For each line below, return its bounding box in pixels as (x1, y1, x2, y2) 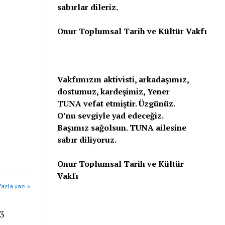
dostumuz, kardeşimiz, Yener (57, 86, 170, 97)
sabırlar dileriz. (57, 2, 119, 13)
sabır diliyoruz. (57, 134, 117, 145)
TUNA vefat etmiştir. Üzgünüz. (57, 98, 175, 109)
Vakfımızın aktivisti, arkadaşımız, (57, 74, 189, 85)
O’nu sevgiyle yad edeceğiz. (57, 110, 164, 121)
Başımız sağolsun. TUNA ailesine (57, 122, 187, 133)
